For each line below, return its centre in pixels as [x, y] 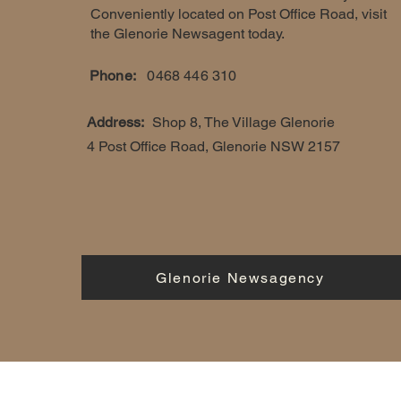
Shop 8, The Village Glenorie [243, 122]
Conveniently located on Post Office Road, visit [239, 14]
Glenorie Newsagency [240, 277]
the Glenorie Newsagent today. [188, 34]
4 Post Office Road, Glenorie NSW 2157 [213, 146]
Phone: [119, 76]
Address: [116, 122]
